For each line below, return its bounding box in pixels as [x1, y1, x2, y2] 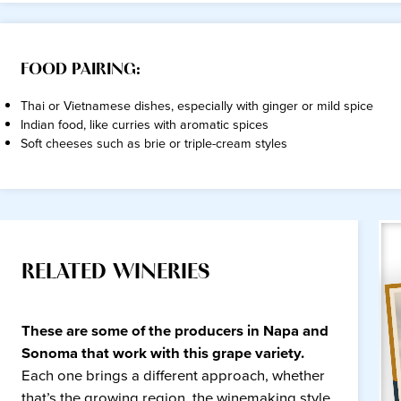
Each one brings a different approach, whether [21, 364, 326, 388]
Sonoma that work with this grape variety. [21, 342, 305, 365]
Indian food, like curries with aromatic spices [21, 115, 269, 135]
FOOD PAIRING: [21, 61, 141, 79]
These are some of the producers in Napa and [21, 320, 329, 343]
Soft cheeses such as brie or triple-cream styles [21, 134, 288, 154]
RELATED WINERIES [21, 262, 211, 285]
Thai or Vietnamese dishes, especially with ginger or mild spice [21, 97, 374, 116]
